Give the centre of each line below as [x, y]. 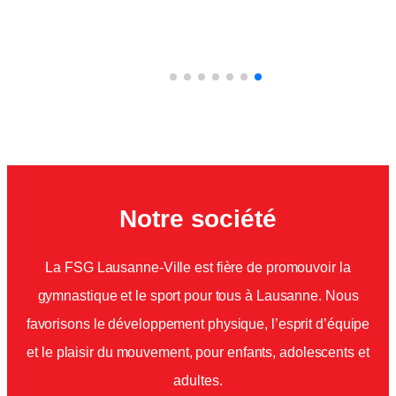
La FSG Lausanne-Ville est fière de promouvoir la [198, 267]
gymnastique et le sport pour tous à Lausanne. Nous [198, 296]
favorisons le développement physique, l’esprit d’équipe [198, 324]
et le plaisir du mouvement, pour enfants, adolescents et [198, 352]
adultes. [198, 381]
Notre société [198, 218]
